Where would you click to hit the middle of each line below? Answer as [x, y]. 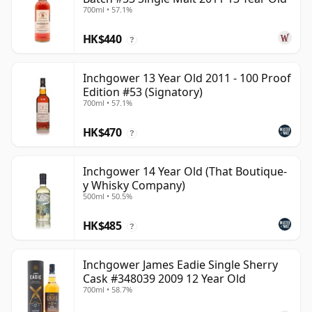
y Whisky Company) [134, 186]
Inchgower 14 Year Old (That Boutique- [185, 172]
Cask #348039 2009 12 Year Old [164, 279]
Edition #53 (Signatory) [143, 92]
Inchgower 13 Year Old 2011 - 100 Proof [187, 78]
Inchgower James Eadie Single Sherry [180, 265]
